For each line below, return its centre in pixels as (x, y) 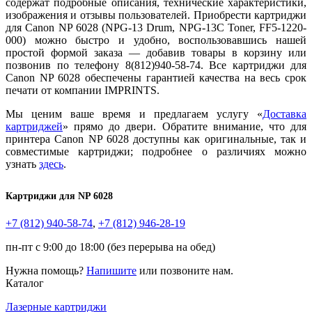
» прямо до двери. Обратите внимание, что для (185, 126)
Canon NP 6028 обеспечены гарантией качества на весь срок (156, 77)
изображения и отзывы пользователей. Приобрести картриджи (156, 15)
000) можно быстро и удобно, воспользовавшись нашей (156, 40)
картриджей (34, 126)
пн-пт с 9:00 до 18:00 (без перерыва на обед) (110, 247)
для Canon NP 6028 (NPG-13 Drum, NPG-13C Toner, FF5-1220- (156, 27)
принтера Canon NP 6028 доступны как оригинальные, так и (156, 139)
